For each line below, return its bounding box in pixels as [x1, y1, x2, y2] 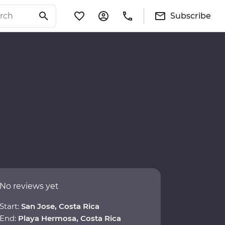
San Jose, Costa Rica [21, 201, 99, 211]
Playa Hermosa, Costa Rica [18, 213, 121, 223]
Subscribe [170, 11, 211, 21]
